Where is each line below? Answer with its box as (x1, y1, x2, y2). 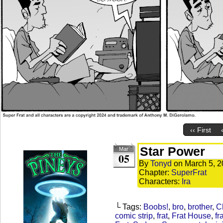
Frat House (172, 212, 211, 220)
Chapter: (139, 168, 171, 177)
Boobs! (143, 203, 168, 211)
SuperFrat (171, 168, 207, 177)
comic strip (115, 212, 153, 220)
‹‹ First (190, 126, 211, 134)
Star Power (140, 144, 205, 158)
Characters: (139, 177, 182, 186)
